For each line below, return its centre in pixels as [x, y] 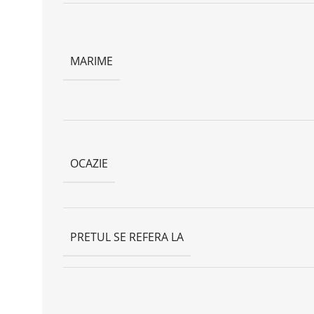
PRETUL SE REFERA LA [127, 237]
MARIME [91, 61]
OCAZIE [89, 163]
